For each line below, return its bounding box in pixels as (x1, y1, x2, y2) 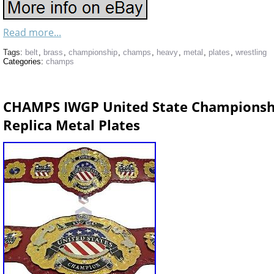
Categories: (3, 57, 46, 66)
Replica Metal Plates (3, 116, 140, 134)
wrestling (235, 48, 267, 57)
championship (68, 48, 117, 57)
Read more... (3, 26, 61, 39)
